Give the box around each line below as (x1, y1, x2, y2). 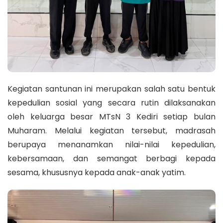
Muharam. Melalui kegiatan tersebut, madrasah (7, 124, 216, 136)
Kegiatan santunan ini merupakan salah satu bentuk (7, 83, 216, 95)
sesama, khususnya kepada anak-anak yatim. (7, 166, 186, 178)
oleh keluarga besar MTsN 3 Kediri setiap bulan (7, 111, 216, 122)
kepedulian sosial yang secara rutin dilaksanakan (7, 97, 216, 109)
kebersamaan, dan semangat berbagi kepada (7, 152, 216, 164)
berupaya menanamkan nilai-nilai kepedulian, (7, 138, 216, 150)
